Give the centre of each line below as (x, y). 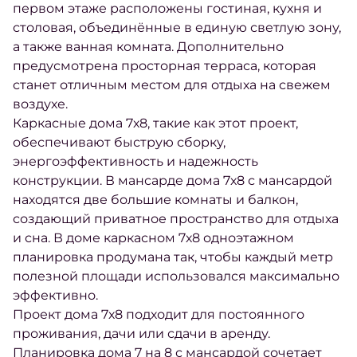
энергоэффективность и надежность (135, 161)
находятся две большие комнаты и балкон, (155, 200)
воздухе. (40, 104)
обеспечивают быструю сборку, (119, 142)
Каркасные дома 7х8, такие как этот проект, (155, 123)
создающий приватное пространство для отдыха (176, 219)
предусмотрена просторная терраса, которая (165, 66)
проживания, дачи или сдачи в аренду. (141, 333)
